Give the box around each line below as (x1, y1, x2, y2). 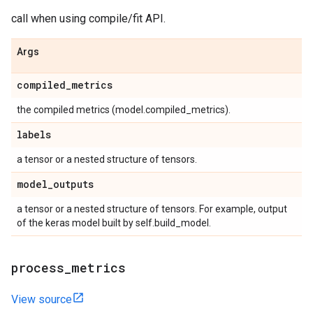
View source (11, 293, 72, 306)
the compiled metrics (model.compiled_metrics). (17, 104, 231, 115)
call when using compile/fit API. (11, 12, 166, 25)
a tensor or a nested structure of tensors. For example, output (17, 203, 287, 214)
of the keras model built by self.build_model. (17, 217, 211, 228)
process (11, 259, 64, 276)
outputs (53, 177, 94, 191)
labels (17, 128, 51, 141)
